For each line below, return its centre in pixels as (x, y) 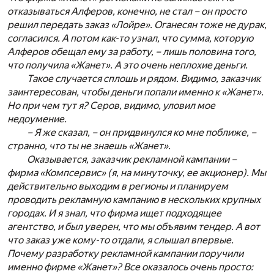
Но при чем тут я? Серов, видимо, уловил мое (111, 106)
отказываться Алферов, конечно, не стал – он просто (127, 12)
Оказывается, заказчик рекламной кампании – (132, 160)
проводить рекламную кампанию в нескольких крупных (134, 200)
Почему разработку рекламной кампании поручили (125, 254)
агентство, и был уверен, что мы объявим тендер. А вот (134, 227)
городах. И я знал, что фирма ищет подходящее (114, 213)
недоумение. (37, 119)
